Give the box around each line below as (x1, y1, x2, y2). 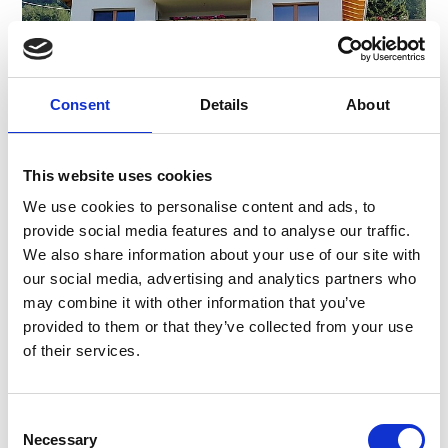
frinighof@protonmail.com (38, 325, 239, 348)
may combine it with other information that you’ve (23, 294, 366, 311)
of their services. (23, 342, 140, 359)
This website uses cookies (23, 166, 213, 184)
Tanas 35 (38, 259, 106, 282)
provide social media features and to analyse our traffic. (23, 222, 411, 239)
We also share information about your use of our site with (23, 246, 421, 263)
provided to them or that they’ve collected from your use (23, 318, 413, 335)
